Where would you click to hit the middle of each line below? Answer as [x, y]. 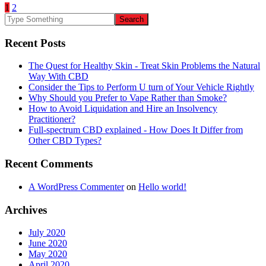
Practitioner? [52, 119]
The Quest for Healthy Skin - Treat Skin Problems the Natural [144, 66]
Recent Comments [49, 164]
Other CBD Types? [65, 141]
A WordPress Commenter [76, 186]
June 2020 [48, 243]
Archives [26, 210]
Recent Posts [35, 43]
